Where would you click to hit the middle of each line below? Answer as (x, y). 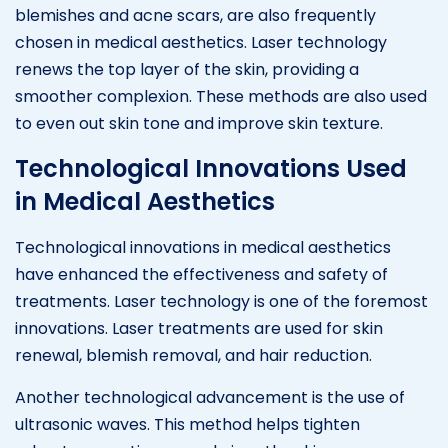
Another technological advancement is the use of (210, 397)
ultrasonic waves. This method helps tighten (187, 424)
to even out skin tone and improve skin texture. (199, 123)
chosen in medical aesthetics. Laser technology (201, 42)
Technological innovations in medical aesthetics (203, 247)
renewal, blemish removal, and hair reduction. (193, 355)
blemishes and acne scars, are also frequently (195, 15)
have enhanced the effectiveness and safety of (201, 274)
